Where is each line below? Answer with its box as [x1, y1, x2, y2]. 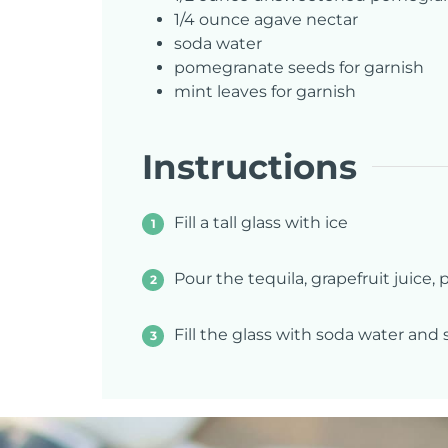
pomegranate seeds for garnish [174, 58, 424, 78]
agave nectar [254, 10, 358, 30]
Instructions [142, 145, 357, 187]
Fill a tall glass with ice [174, 213, 348, 233]
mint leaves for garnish [174, 82, 356, 102]
